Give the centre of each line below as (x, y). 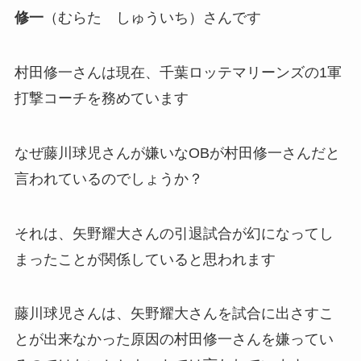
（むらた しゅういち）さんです (152, 18)
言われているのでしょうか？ (108, 178)
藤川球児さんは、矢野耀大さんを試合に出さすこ (174, 314)
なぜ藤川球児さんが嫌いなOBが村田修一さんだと (177, 153)
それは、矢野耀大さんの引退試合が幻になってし (174, 233)
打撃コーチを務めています (101, 98)
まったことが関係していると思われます (145, 259)
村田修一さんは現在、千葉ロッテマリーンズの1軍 (178, 72)
